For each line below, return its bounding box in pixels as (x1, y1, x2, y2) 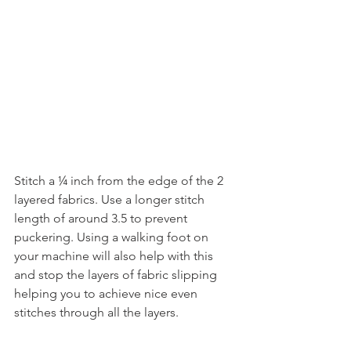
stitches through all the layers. (14, 305, 179, 320)
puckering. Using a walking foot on (14, 230, 212, 245)
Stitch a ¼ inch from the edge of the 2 (14, 173, 226, 189)
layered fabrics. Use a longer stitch (14, 192, 208, 208)
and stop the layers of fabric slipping (14, 267, 220, 283)
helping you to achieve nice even (14, 286, 201, 302)
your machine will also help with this (14, 248, 216, 264)
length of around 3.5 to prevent (14, 211, 190, 226)
